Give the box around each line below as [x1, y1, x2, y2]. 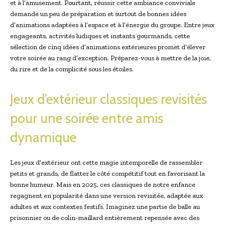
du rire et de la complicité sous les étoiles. [10, 64, 134, 73]
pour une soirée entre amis [10, 109, 163, 127]
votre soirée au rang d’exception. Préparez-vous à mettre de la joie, [10, 53, 211, 62]
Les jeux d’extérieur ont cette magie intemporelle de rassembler [10, 158, 202, 167]
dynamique [10, 129, 76, 146]
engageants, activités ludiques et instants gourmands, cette [10, 31, 190, 40]
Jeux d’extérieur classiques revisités [10, 90, 207, 107]
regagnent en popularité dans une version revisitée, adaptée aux [10, 191, 203, 200]
